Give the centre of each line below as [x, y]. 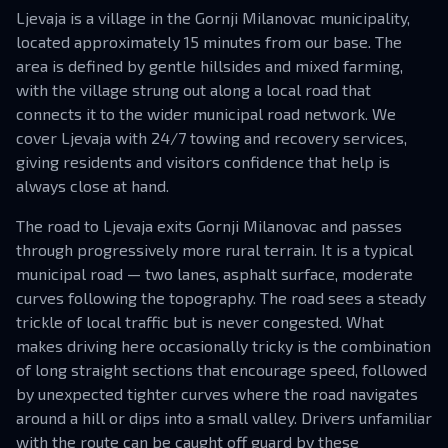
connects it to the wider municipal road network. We [206, 113]
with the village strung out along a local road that [193, 89]
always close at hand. [92, 185]
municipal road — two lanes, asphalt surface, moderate [214, 273]
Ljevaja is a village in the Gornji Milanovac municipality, [213, 17]
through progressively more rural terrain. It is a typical [214, 249]
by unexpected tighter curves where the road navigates [217, 393]
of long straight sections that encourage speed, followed [221, 369]
